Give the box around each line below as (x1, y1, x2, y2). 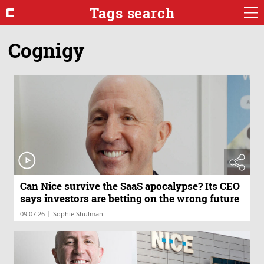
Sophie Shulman (53, 209, 103, 219)
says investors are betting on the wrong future (20, 192, 239, 206)
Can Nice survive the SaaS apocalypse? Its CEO (20, 179, 240, 193)
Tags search (89, 3, 175, 22)
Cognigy (8, 37, 85, 63)
